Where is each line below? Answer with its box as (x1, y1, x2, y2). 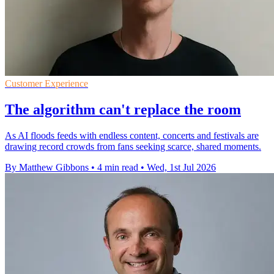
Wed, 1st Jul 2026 (147, 161, 216, 172)
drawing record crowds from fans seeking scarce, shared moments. (5, 141, 261, 152)
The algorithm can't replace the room (5, 101, 241, 117)
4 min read (97, 161, 138, 172)
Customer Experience (5, 78, 88, 89)
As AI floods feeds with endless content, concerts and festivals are (5, 130, 259, 141)
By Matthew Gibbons (5, 161, 89, 172)
